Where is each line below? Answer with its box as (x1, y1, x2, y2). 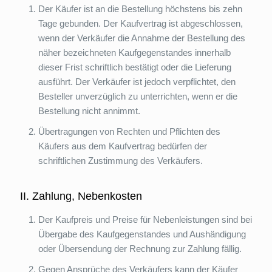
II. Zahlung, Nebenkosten (20, 190, 142, 202)
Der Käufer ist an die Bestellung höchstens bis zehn (38, 4, 242, 14)
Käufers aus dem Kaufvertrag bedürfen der (38, 141, 207, 151)
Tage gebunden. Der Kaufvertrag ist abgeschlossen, (38, 18, 243, 29)
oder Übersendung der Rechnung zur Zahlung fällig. (38, 243, 242, 254)
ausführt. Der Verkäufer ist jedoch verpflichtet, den (38, 76, 236, 87)
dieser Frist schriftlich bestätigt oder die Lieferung (38, 62, 231, 72)
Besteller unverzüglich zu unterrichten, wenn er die (38, 91, 237, 101)
